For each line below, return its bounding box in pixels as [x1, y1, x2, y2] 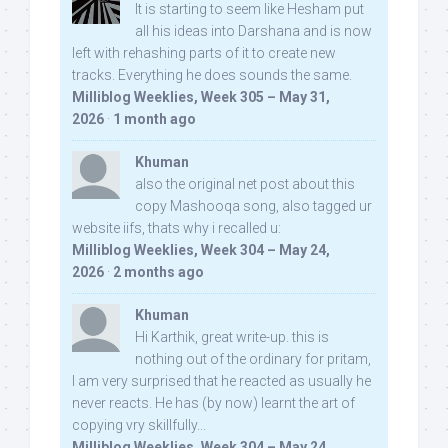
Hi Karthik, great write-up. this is [135, 329, 329, 346]
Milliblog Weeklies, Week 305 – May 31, [72, 89, 330, 106]
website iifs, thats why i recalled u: [72, 220, 281, 237]
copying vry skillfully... [72, 417, 206, 434]
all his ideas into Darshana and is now [135, 23, 372, 40]
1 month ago [113, 111, 196, 128]
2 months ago [113, 264, 204, 281]
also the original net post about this [135, 176, 355, 193]
